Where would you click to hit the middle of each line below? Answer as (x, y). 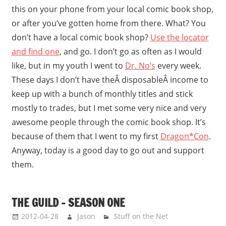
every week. (178, 66)
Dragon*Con (184, 136)
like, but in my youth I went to (68, 66)
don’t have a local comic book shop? (81, 38)
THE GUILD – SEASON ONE (68, 202)
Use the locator (179, 38)
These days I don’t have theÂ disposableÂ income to (110, 80)
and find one (35, 52)
